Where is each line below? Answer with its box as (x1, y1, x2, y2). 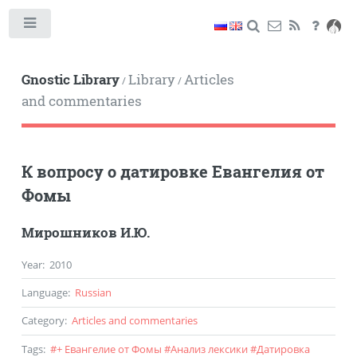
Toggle (61, 21, 89, 32)
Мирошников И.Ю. (21, 223, 150, 241)
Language (21, 284, 68, 300)
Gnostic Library (21, 70, 120, 88)
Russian (74, 284, 112, 300)
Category (21, 313, 65, 328)
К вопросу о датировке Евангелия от (21, 160, 324, 182)
